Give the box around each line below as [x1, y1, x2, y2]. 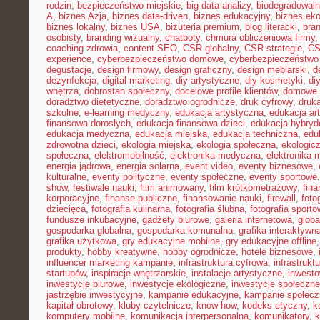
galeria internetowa [215, 214, 292, 225]
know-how [196, 300, 236, 311]
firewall [267, 193, 296, 204]
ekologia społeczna [196, 139, 276, 150]
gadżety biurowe [142, 214, 209, 225]
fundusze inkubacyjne [46, 214, 136, 225]
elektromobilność [94, 150, 164, 161]
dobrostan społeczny [84, 86, 169, 96]
